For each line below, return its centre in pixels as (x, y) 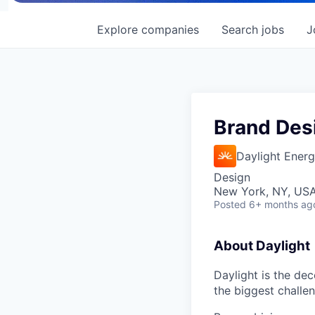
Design (232, 177)
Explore (119, 29)
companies (170, 29)
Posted (230, 204)
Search (242, 29)
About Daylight (262, 245)
